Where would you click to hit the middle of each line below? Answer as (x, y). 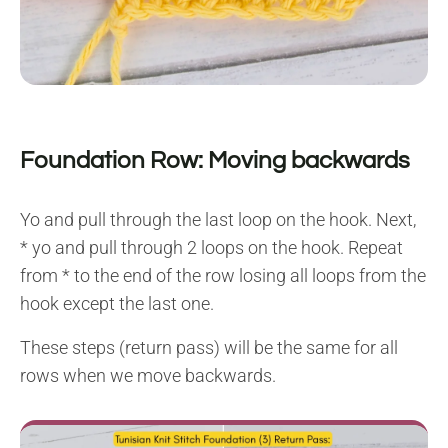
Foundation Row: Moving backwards (215, 160)
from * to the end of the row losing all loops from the (223, 275)
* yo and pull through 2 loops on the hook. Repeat (211, 247)
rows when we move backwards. (148, 375)
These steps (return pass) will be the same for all (209, 347)
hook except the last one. (117, 303)
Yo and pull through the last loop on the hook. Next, (220, 219)
